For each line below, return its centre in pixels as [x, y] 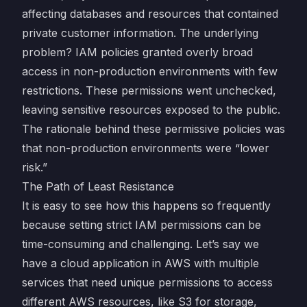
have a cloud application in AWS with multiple [140, 263]
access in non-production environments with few [150, 71]
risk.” [35, 167]
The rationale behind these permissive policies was [153, 129]
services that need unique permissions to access [147, 282]
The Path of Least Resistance [98, 186]
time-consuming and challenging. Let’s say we [140, 244]
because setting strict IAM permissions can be [142, 225]
